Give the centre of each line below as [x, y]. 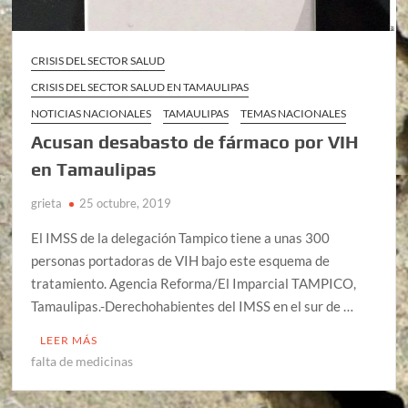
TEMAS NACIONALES [294, 113]
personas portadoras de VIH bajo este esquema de [181, 260]
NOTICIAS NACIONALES [92, 113]
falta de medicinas [82, 361]
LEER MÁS [69, 340]
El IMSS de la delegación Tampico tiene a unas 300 [181, 237]
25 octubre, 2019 [126, 203]
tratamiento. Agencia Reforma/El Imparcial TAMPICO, [194, 283]
